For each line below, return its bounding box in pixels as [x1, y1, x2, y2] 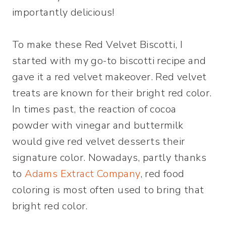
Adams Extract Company [25, 166, 140, 181]
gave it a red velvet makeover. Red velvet [12, 70, 207, 84]
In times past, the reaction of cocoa [12, 102, 177, 116]
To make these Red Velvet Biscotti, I [12, 37, 183, 51]
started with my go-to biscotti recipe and [12, 53, 206, 68]
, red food [140, 166, 185, 181]
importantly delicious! [12, 5, 115, 19]
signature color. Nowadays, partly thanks [12, 150, 206, 164]
